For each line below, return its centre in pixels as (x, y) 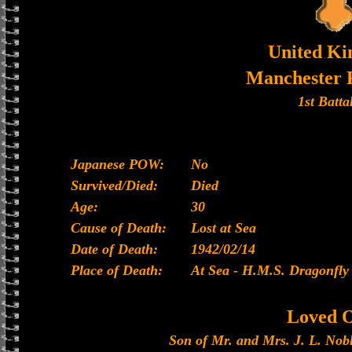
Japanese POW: (117, 164)
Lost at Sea (224, 228)
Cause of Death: (119, 228)
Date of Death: (114, 249)
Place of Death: (117, 270)
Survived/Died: (114, 185)
